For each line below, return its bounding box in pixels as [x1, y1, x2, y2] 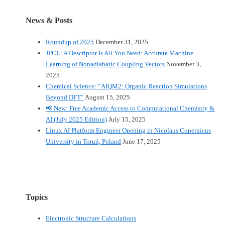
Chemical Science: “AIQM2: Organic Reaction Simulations [46, 82, 207, 90]
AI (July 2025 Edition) [46, 115, 107, 123]
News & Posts [26, 16, 72, 25]
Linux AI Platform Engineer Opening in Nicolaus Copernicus [46, 126, 211, 134]
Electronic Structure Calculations [46, 214, 136, 222]
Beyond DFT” [46, 93, 84, 101]
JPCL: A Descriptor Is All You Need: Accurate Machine [46, 49, 193, 57]
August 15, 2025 [85, 93, 130, 101]
